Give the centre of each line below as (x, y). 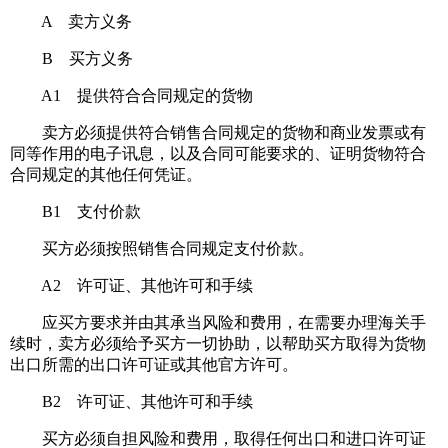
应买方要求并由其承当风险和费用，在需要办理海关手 (218, 323)
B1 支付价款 (75, 212)
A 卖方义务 (71, 22)
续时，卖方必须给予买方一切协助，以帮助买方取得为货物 (218, 344)
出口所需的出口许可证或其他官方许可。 (154, 365)
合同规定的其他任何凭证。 (106, 175)
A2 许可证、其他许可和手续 (131, 286)
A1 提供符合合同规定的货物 (131, 96)
